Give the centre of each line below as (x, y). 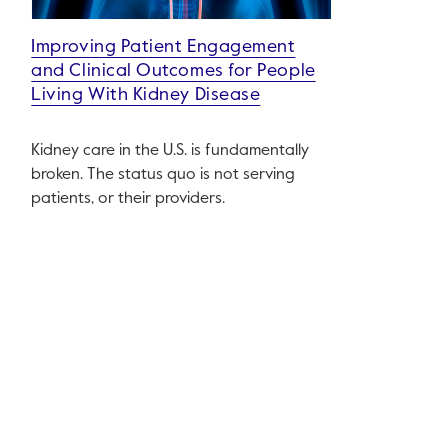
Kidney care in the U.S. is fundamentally (170, 151)
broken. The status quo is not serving (163, 175)
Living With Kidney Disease (146, 95)
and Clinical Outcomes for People (173, 71)
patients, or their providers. (128, 199)
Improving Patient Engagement (163, 47)
